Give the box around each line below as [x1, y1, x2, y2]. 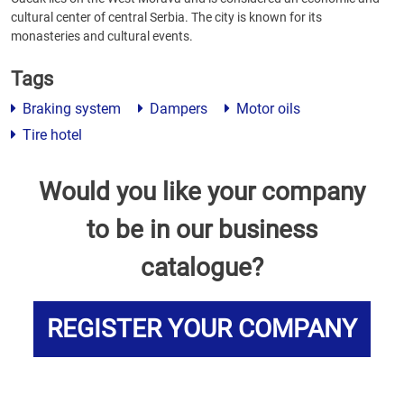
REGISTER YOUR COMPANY [47, 314, 357, 344]
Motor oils [233, 100, 300, 117]
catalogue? [141, 252, 263, 282]
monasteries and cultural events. [11, 29, 193, 43]
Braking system [19, 100, 121, 117]
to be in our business [87, 215, 317, 244]
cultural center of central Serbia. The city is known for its [11, 10, 322, 24]
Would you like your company [39, 177, 365, 207]
